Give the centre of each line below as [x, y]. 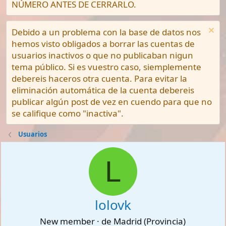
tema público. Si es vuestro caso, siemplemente [107, 67]
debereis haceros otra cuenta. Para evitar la [100, 79]
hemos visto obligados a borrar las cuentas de [103, 44]
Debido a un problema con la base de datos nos [106, 32]
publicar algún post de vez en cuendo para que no [112, 102]
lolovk [113, 205]
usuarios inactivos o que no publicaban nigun [103, 55]
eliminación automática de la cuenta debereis [103, 90]
